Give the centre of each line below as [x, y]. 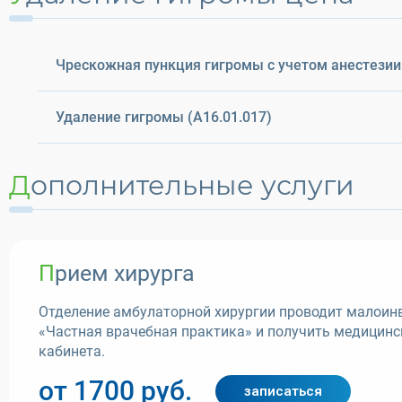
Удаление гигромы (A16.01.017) [164, 117]
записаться [283, 391]
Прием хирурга [125, 273]
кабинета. [72, 351]
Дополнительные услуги [192, 185]
